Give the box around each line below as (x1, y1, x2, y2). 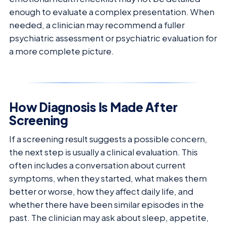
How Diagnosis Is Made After (9, 99, 178, 115)
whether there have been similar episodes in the (9, 199, 204, 210)
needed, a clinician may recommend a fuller (9, 19, 185, 30)
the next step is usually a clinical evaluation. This (9, 146, 198, 157)
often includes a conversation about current (9, 159, 186, 171)
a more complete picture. (9, 45, 114, 56)
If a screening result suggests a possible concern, (9, 133, 207, 144)
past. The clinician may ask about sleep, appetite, (9, 212, 209, 223)
